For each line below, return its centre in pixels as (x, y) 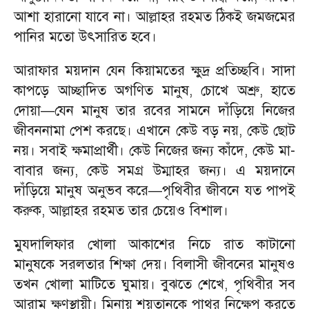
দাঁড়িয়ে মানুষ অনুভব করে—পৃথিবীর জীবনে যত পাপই (154, 191)
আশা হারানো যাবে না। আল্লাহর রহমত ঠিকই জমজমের (154, 17)
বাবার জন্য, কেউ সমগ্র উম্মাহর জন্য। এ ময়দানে (154, 171)
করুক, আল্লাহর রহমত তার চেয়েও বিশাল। (121, 211)
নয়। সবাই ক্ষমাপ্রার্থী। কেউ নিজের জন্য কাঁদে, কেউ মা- (154, 151)
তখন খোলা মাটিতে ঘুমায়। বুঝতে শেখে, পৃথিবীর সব (154, 285)
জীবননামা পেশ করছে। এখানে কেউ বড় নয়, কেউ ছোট (154, 131)
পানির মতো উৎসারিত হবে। (85, 37)
